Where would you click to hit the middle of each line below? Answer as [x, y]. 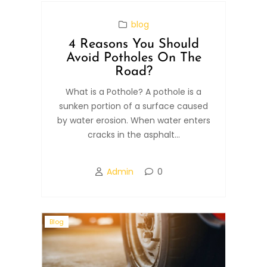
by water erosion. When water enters [133, 120]
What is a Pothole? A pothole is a [133, 91]
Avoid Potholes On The [133, 58]
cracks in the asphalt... [133, 134]
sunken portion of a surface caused [133, 106]
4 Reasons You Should [133, 44]
